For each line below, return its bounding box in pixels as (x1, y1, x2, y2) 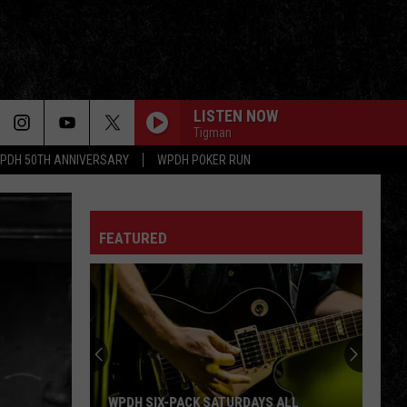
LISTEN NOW (194, 105, 278, 125)
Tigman (194, 124, 232, 140)
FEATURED (99, 229, 167, 247)
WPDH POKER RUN (157, 153, 251, 167)
